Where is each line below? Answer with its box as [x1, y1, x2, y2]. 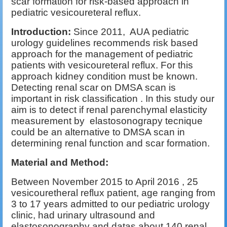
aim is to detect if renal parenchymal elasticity [11, 104, 207, 116]
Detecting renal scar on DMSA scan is [11, 82, 176, 93]
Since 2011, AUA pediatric [73, 26, 189, 37]
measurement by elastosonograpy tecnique [11, 116, 203, 127]
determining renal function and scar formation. [11, 138, 210, 149]
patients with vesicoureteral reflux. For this [11, 60, 193, 71]
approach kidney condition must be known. [11, 71, 198, 82]
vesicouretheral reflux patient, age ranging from [11, 187, 215, 199]
